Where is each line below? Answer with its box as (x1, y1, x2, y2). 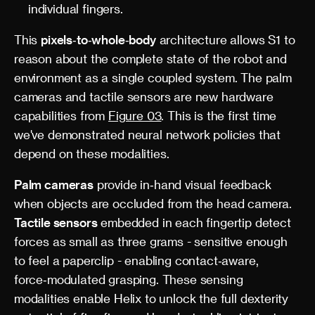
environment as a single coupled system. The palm (14, 70, 292, 84)
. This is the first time (161, 108, 276, 122)
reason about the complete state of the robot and (14, 51, 287, 65)
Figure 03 (108, 108, 162, 122)
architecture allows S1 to (155, 32, 295, 46)
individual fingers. (28, 1, 123, 15)
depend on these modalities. (14, 146, 169, 160)
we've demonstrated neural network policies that (14, 127, 281, 141)
